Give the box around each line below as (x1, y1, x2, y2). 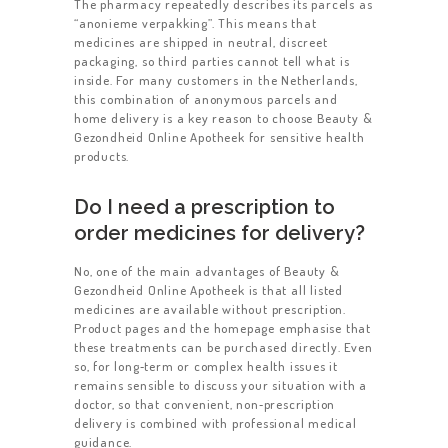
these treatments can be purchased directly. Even (74, 339, 373, 356)
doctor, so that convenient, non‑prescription (74, 396, 336, 413)
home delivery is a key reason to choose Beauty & (74, 110, 373, 127)
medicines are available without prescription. (74, 301, 347, 318)
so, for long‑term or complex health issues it (74, 358, 339, 375)
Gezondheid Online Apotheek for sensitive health (74, 129, 365, 146)
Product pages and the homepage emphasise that (74, 320, 371, 337)
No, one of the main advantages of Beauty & (74, 263, 340, 280)
